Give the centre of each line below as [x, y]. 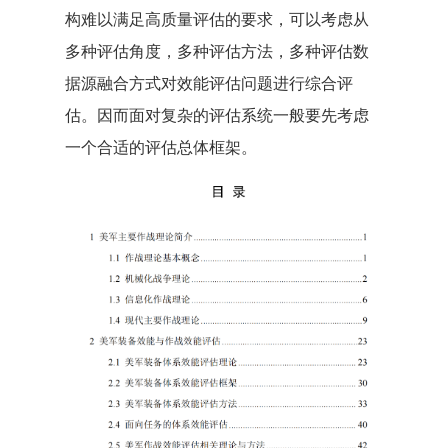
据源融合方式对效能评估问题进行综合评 [209, 82]
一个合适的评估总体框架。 [161, 146]
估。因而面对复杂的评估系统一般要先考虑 [217, 114]
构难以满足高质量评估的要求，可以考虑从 [217, 18]
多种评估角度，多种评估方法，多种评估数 [217, 50]
